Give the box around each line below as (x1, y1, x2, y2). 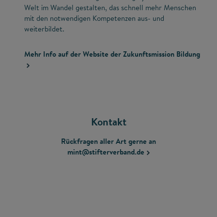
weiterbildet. (24, 24, 64, 34)
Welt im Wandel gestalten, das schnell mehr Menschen (24, 2, 196, 13)
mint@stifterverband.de (67, 147, 144, 157)
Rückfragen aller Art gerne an (61, 136, 156, 147)
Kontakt (91, 115, 126, 129)
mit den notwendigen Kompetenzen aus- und (24, 13, 164, 24)
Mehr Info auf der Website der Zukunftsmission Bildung (24, 49, 200, 60)
